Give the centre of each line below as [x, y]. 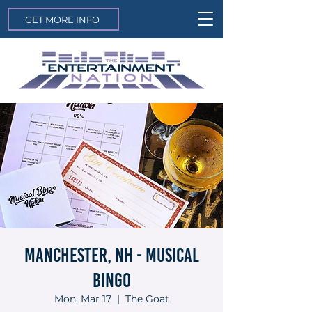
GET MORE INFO [62, 19]
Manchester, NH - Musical [111, 255]
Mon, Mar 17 [83, 299]
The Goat [147, 299]
